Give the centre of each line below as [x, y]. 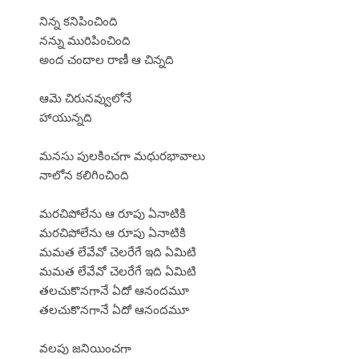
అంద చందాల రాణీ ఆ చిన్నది [107, 59]
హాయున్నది [66, 117]
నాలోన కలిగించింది [84, 174]
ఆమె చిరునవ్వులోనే [86, 97]
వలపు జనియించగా [85, 347]
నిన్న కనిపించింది [79, 20]
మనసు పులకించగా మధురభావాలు [122, 155]
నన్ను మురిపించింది [85, 40]
